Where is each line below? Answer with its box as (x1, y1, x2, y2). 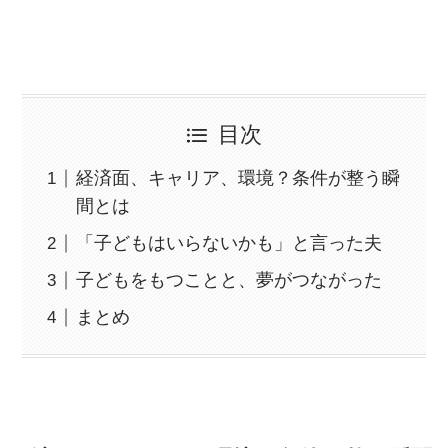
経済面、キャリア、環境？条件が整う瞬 (76, 168, 401, 189)
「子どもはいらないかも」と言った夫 (76, 233, 383, 254)
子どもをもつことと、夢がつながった (76, 270, 383, 291)
